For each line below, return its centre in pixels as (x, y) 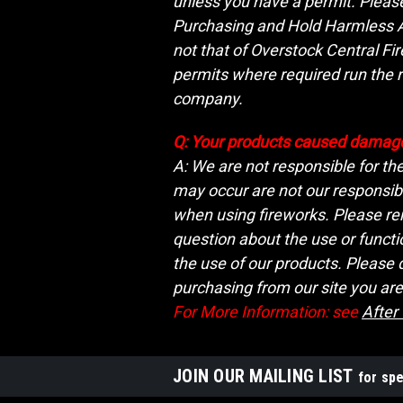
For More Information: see (267, 312)
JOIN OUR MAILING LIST (265, 376)
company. (208, 99)
